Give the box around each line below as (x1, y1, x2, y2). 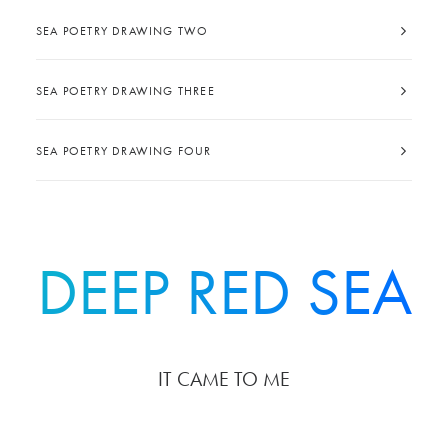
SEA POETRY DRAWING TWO (36, 23, 209, 39)
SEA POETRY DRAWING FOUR (36, 143, 212, 159)
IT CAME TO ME (158, 366, 290, 392)
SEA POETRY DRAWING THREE (36, 83, 215, 99)
